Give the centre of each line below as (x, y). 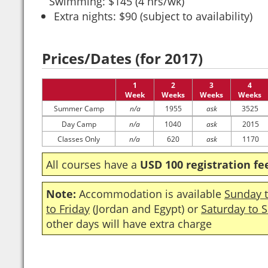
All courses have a (93, 164)
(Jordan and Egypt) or (145, 208)
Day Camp (79, 124)
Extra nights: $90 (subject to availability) (153, 16)
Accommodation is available (150, 194)
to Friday (68, 208)
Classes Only (79, 139)
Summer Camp (79, 108)
